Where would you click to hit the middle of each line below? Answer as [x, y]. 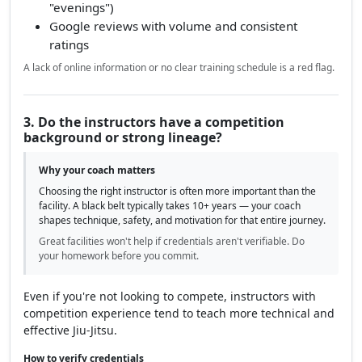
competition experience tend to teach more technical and [179, 313]
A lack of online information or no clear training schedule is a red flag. [179, 67]
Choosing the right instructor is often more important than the [177, 191]
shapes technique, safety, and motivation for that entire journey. [182, 220]
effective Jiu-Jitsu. [70, 330]
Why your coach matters [97, 170]
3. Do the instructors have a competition [154, 122]
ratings [69, 44]
